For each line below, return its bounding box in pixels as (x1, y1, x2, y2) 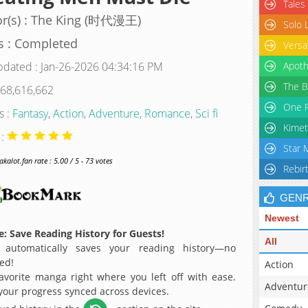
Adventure (88, 105, 140, 121)
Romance (144, 105, 190, 121)
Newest (265, 212, 299, 223)
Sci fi (195, 105, 218, 121)
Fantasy (12, 105, 48, 121)
